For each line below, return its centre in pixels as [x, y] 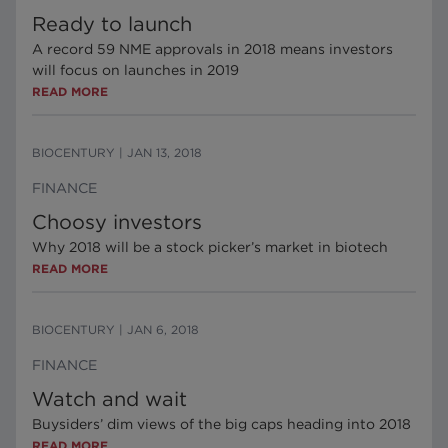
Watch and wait [109, 399]
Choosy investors [117, 222]
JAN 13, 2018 [164, 152]
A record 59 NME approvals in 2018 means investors [212, 49]
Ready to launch [112, 24]
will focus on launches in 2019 [135, 70]
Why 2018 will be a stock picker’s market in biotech [210, 247]
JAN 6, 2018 [163, 329]
